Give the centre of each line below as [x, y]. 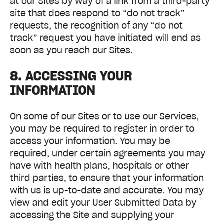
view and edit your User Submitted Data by [103, 202]
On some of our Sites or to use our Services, [104, 116]
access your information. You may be [90, 141]
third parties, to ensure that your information [107, 178]
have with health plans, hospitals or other [99, 165]
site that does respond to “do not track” [97, 13]
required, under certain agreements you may [108, 153]
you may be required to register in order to [102, 128]
